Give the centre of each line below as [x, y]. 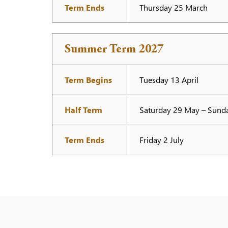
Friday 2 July [162, 140]
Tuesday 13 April [169, 80]
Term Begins [88, 80]
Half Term [83, 110]
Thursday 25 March [174, 7]
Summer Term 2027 [114, 50]
